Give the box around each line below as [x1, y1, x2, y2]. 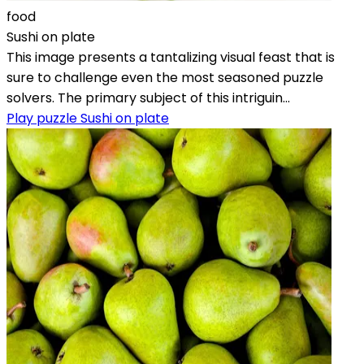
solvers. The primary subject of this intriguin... [6, 88, 290, 107]
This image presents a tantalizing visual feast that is [6, 47, 335, 67]
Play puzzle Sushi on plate [6, 108, 169, 128]
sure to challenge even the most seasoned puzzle [6, 67, 323, 87]
